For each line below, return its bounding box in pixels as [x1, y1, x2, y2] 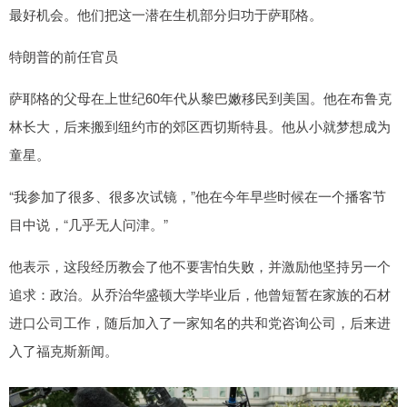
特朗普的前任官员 [9, 46, 118, 66]
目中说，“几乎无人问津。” [9, 214, 168, 234]
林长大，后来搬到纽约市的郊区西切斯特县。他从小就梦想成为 [9, 116, 391, 136]
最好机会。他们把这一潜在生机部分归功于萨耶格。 [9, 5, 323, 25]
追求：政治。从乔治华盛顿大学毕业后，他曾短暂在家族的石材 [9, 284, 391, 304]
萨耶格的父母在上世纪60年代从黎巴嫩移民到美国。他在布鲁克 [9, 88, 392, 108]
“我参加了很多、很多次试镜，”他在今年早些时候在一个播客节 [9, 186, 386, 206]
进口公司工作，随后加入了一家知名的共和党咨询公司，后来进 [9, 313, 391, 333]
